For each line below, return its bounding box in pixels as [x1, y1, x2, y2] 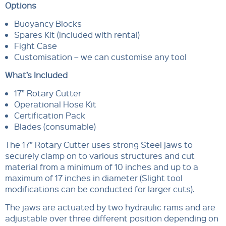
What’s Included [5, 69, 68, 80]
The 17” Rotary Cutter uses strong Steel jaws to [5, 139, 193, 150]
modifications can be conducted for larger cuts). [5, 183, 195, 194]
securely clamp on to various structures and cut [5, 150, 195, 161]
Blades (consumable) [14, 121, 96, 132]
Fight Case [14, 40, 57, 51]
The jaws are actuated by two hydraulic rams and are [5, 201, 215, 212]
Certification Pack [14, 109, 85, 121]
